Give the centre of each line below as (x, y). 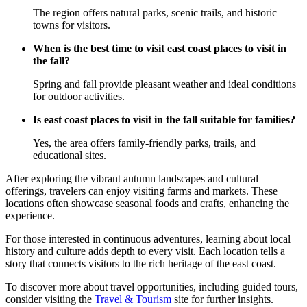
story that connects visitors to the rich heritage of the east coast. (141, 264)
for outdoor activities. (79, 97)
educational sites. (70, 156)
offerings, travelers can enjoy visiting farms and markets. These (142, 191)
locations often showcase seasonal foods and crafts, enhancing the (147, 204)
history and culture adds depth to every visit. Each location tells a (145, 251)
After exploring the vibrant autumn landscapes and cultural (132, 179)
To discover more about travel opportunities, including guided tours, (152, 287)
